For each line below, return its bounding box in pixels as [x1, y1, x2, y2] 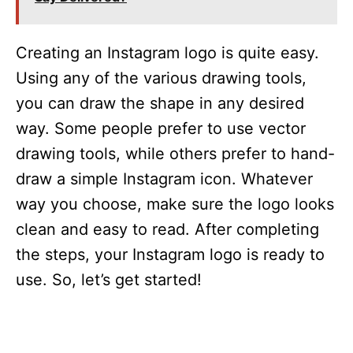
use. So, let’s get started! [16, 270, 202, 289]
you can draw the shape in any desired [16, 94, 304, 113]
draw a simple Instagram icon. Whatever [16, 169, 313, 188]
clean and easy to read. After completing [16, 220, 319, 239]
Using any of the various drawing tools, [16, 69, 307, 87]
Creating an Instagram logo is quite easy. [16, 43, 319, 62]
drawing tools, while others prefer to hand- [16, 144, 335, 163]
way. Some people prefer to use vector [16, 119, 306, 138]
